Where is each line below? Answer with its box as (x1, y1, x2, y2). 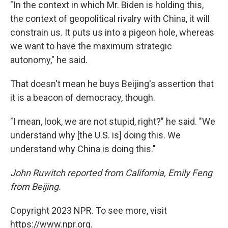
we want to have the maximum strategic (10, 41, 172, 52)
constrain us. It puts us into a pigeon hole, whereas (10, 27, 214, 38)
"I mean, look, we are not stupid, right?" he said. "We (10, 116, 215, 127)
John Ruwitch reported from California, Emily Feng (10, 167, 212, 179)
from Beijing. (10, 181, 61, 192)
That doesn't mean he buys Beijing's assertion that (10, 78, 214, 90)
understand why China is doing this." (10, 144, 156, 155)
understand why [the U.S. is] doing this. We (10, 130, 181, 141)
